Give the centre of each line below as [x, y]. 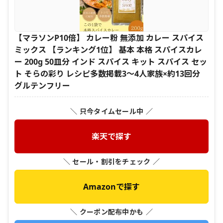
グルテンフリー [42, 85]
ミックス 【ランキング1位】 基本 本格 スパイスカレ [108, 50]
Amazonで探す [111, 186]
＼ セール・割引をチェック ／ [111, 161]
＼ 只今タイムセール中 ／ [111, 111]
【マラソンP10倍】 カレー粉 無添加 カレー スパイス [109, 38]
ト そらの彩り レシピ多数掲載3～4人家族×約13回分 [107, 73]
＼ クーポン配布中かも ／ [111, 212]
